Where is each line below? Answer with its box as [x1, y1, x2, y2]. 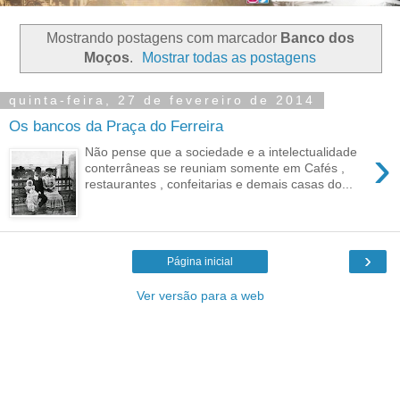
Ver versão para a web [136, 288, 264, 304]
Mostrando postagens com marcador [46, 29, 280, 46]
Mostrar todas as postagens [142, 49, 317, 65]
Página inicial [167, 255, 233, 269]
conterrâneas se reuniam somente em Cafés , [85, 160, 346, 175]
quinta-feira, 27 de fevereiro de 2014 [9, 93, 315, 108]
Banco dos [279, 29, 354, 46]
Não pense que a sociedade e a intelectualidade [85, 144, 358, 159]
